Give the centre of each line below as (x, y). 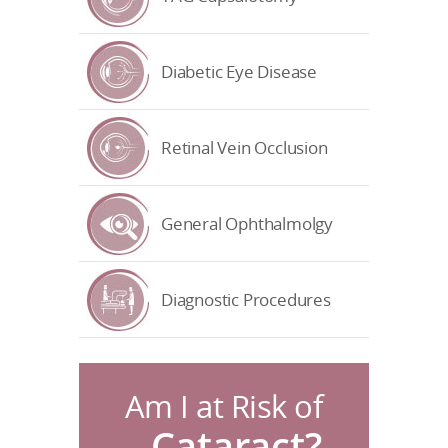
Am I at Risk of (224, 407)
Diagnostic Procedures (245, 300)
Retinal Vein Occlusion (244, 148)
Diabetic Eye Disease (238, 72)
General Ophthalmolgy (246, 224)
